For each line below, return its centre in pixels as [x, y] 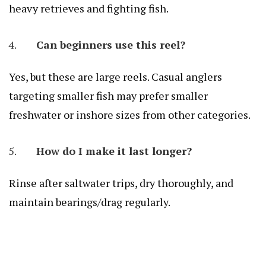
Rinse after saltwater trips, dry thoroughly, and [121, 183]
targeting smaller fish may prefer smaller [108, 95]
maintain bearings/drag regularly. [90, 202]
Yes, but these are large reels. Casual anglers [115, 76]
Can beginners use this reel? [111, 44]
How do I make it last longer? [114, 151]
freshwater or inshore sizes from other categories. [130, 114]
